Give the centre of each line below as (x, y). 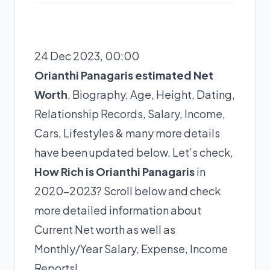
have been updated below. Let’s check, (134, 152)
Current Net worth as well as (105, 229)
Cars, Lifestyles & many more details (127, 133)
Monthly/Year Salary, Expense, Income (131, 248)
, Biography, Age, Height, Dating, (151, 94)
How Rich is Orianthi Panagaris (115, 171)
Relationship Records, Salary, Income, (130, 113)
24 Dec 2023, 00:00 (87, 55)
